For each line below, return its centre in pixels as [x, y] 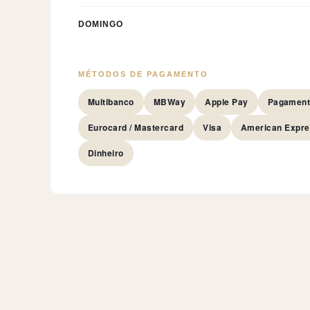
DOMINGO [101, 24]
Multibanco [111, 102]
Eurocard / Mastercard [136, 127]
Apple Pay [227, 102]
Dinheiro [106, 153]
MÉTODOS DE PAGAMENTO [143, 74]
